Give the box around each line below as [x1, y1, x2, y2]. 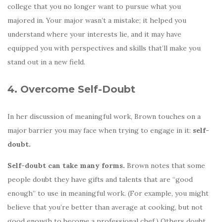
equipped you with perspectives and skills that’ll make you [7, 43, 201, 53]
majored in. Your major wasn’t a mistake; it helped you [7, 15, 186, 25]
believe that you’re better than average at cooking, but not [7, 202, 203, 212]
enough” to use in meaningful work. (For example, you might [7, 188, 209, 198]
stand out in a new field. [7, 57, 85, 66]
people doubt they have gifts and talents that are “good [7, 174, 193, 184]
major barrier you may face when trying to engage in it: [7, 125, 193, 135]
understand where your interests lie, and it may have [7, 29, 181, 39]
